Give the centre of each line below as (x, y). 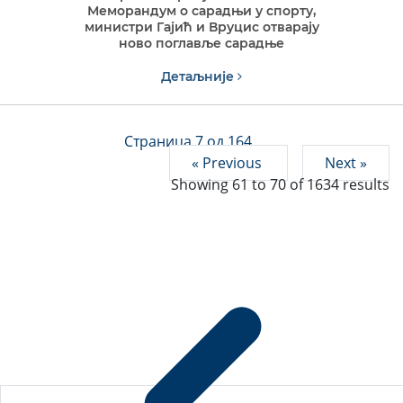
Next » (346, 163)
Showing (201, 185)
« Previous (228, 163)
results (364, 185)
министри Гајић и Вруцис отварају (201, 27)
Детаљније (199, 77)
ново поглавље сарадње (201, 44)
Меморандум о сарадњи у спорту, (201, 11)
